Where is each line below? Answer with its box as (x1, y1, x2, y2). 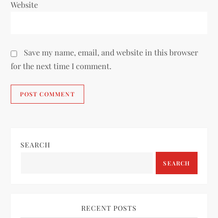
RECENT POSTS (81, 203, 137, 213)
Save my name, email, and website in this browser (24, 47, 199, 58)
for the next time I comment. (11, 61, 112, 72)
